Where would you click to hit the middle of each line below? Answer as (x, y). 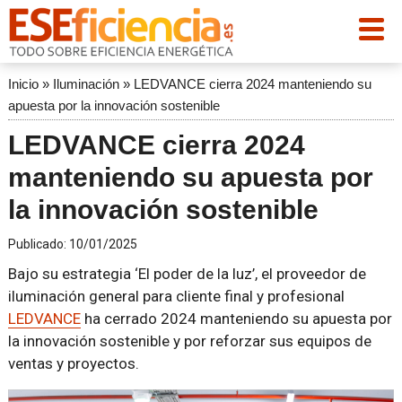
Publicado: (38, 244)
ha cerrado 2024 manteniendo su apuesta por (236, 319)
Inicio (23, 84)
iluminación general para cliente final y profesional (176, 296)
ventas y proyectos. (73, 363)
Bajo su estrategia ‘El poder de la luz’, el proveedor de (187, 274)
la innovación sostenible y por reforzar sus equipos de (189, 341)
